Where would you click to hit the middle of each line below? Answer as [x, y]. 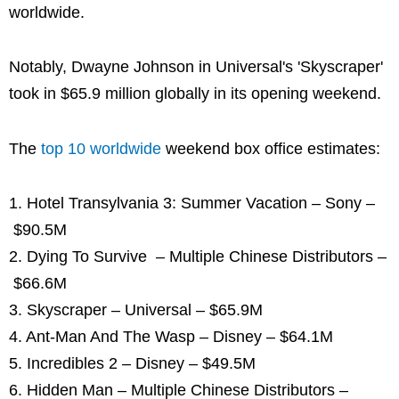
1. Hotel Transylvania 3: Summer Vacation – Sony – [192, 204]
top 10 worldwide [101, 148]
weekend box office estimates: [271, 148]
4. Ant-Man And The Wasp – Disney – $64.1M [173, 337]
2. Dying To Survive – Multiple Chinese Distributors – [198, 257]
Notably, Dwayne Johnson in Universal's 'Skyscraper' [196, 67]
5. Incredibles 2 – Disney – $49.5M [134, 364]
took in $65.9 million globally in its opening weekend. [195, 94]
